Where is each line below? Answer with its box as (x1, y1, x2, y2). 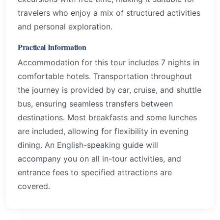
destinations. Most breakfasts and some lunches (18, 112, 197, 122)
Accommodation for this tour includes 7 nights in (18, 57, 199, 67)
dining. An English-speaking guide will (18, 139, 158, 150)
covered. (18, 181, 50, 191)
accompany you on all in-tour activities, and (18, 153, 181, 164)
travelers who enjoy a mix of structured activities (18, 7, 200, 18)
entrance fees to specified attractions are (18, 167, 172, 177)
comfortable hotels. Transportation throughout (18, 71, 192, 81)
